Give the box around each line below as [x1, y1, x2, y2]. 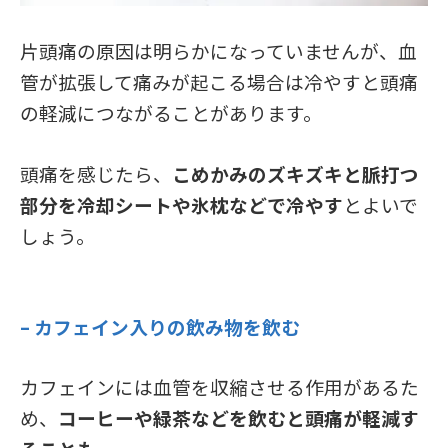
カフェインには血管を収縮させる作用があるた [20, 372, 419, 400]
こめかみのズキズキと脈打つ [172, 159, 419, 187]
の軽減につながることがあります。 [20, 98, 322, 126]
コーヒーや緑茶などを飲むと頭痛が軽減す [58, 403, 419, 431]
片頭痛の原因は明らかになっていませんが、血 [20, 36, 417, 64]
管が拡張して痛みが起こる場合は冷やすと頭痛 [20, 67, 418, 95]
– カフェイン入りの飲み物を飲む [20, 312, 304, 340]
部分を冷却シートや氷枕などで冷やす [20, 190, 343, 218]
